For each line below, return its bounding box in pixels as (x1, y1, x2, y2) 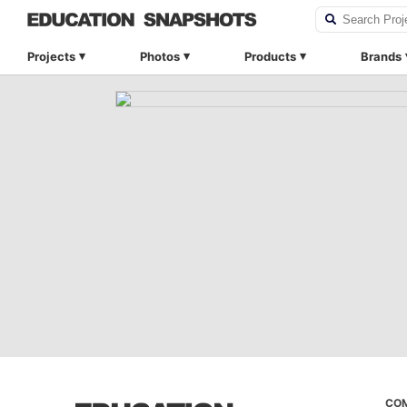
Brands (361, 49, 402, 64)
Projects (27, 49, 75, 64)
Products (244, 49, 296, 64)
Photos (140, 49, 180, 64)
